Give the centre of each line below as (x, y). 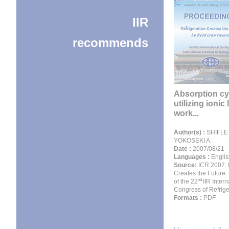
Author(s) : (189, 132)
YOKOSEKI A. (193, 141)
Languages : (192, 157)
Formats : (188, 198)
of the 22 (186, 181)
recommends (110, 43)
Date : (182, 149)
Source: (186, 165)
